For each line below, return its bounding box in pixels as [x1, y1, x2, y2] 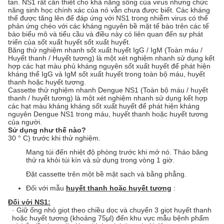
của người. [8, 118, 42, 126]
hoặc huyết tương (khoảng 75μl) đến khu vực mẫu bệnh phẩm [11, 214, 209, 222]
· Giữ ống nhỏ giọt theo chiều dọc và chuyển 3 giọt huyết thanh [11, 206, 211, 214]
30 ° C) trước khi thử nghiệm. [8, 134, 100, 142]
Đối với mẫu [26, 184, 66, 192]
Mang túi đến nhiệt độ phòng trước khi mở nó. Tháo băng [26, 148, 208, 156]
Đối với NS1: [8, 198, 50, 206]
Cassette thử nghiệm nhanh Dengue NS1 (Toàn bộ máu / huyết [8, 86, 208, 94]
